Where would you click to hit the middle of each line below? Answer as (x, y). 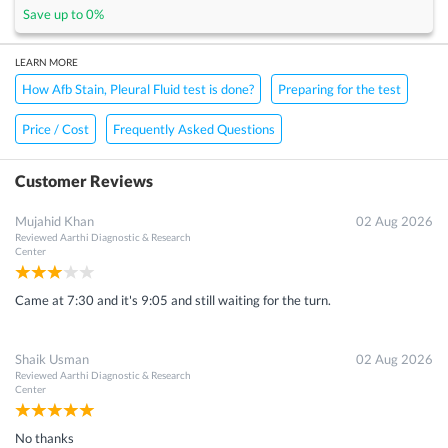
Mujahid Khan (54, 220)
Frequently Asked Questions (194, 128)
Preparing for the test (339, 88)
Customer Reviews (84, 180)
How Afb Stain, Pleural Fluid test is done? (138, 88)
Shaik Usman (52, 358)
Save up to (54, 13)
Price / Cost (55, 128)
